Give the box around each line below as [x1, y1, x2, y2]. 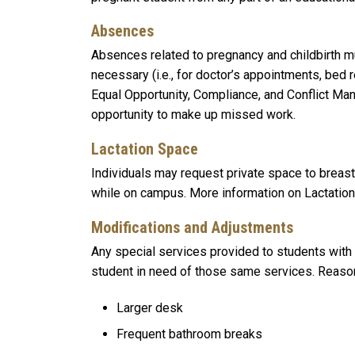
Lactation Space [91, 139, 198, 159]
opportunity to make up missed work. [91, 107, 296, 123]
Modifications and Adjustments [91, 217, 293, 237]
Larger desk [116, 300, 183, 315]
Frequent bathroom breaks [116, 326, 262, 342]
